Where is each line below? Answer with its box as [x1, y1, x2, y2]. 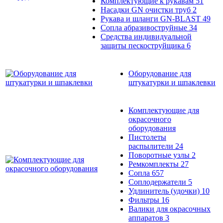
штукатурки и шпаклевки [128, 78, 216, 87]
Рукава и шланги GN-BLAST [101, 14, 203, 23]
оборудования [128, 123, 176, 132]
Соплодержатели [128, 177, 188, 186]
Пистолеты [128, 132, 166, 141]
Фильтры [128, 195, 161, 204]
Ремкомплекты [128, 159, 181, 168]
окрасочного [128, 114, 171, 123]
